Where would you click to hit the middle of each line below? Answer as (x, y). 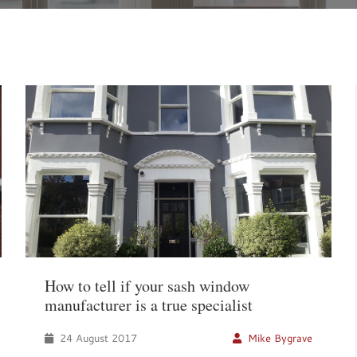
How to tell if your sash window (147, 285)
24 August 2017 (97, 337)
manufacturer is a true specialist (149, 304)
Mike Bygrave (280, 337)
